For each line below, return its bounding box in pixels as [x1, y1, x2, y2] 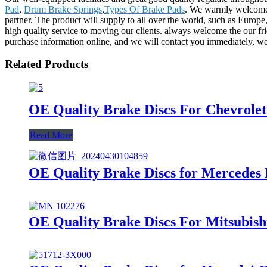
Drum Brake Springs [24, 4, 102, 14]
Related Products [5, 58, 88, 71]
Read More [30, 129, 72, 140]
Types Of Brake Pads [104, 4, 185, 14]
